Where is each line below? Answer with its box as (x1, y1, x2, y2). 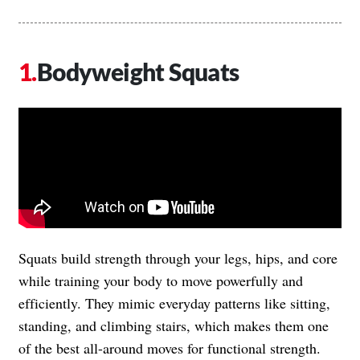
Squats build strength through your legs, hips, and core (18, 247, 337, 268)
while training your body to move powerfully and (18, 270, 303, 290)
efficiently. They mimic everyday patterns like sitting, (18, 292, 330, 313)
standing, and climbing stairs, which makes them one (18, 315, 329, 335)
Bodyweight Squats (36, 56, 239, 86)
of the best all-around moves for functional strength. (18, 337, 321, 358)
